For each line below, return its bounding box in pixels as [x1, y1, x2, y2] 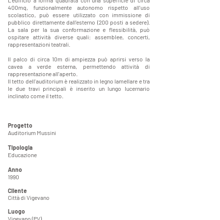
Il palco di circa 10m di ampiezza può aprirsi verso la [8, 55, 150, 62]
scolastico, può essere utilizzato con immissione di [8, 11, 150, 18]
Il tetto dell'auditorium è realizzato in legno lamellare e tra [8, 78, 150, 84]
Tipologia [8, 144, 44, 151]
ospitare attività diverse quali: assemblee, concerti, [8, 33, 150, 40]
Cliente [8, 187, 34, 194]
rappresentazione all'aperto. [8, 70, 79, 77]
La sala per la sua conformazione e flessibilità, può [8, 26, 150, 33]
